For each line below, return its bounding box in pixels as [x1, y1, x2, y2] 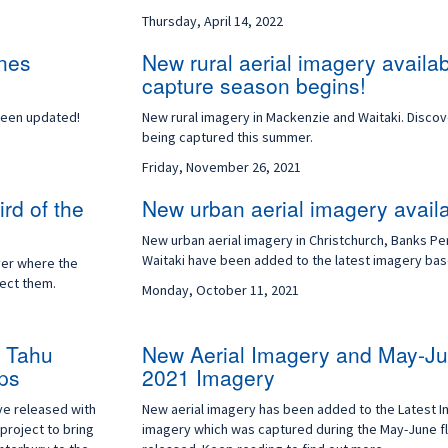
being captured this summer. [141, 128, 313, 146]
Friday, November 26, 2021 [141, 158, 301, 176]
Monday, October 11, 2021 [141, 281, 299, 299]
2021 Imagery [141, 362, 275, 392]
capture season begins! [141, 70, 366, 100]
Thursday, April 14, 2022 [141, 12, 283, 30]
